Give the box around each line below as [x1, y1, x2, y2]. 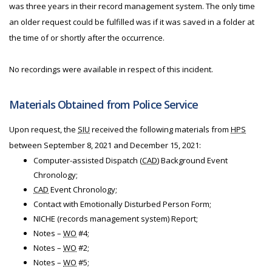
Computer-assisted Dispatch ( [33, 155, 142, 166]
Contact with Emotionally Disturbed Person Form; [33, 199, 211, 209]
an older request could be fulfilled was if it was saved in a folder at [9, 16, 254, 27]
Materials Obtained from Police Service [9, 97, 199, 112]
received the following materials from [90, 124, 231, 135]
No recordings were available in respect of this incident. [9, 64, 213, 75]
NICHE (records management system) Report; [33, 213, 198, 224]
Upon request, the [9, 124, 78, 135]
